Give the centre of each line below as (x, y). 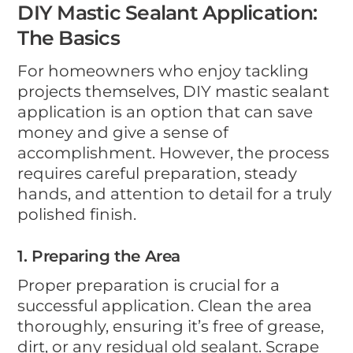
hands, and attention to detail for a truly (175, 193)
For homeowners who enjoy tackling (163, 71)
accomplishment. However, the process (174, 152)
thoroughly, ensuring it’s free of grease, (171, 326)
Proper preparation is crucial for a (149, 285)
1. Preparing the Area (99, 256)
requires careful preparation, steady (158, 173)
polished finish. (77, 214)
